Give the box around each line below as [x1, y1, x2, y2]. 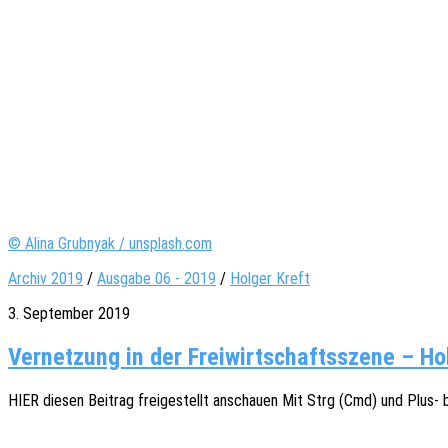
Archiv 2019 [8, 269, 83, 289]
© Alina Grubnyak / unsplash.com [8, 234, 212, 254]
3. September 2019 [8, 304, 130, 324]
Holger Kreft [230, 269, 310, 289]
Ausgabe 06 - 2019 [97, 269, 216, 289]
